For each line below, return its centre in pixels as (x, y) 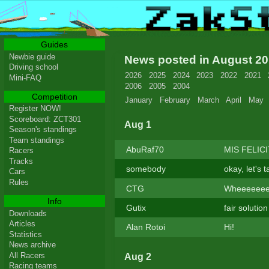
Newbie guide (32, 56)
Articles (22, 224)
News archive (32, 245)
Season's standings (43, 130)
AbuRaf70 (145, 149)
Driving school (33, 67)
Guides (55, 44)
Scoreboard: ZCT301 (45, 119)
